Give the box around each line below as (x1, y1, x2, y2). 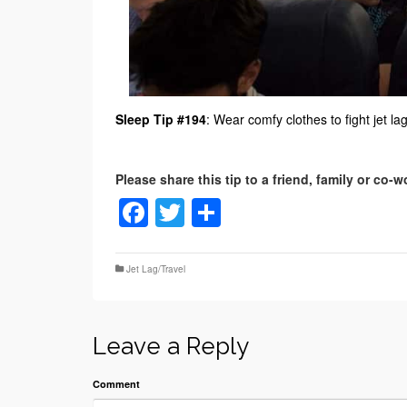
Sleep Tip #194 (115, 109, 206, 128)
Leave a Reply (93, 332, 249, 360)
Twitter (184, 191, 270, 233)
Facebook (148, 191, 276, 233)
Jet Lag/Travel (126, 262, 185, 275)
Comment (93, 376, 140, 391)
